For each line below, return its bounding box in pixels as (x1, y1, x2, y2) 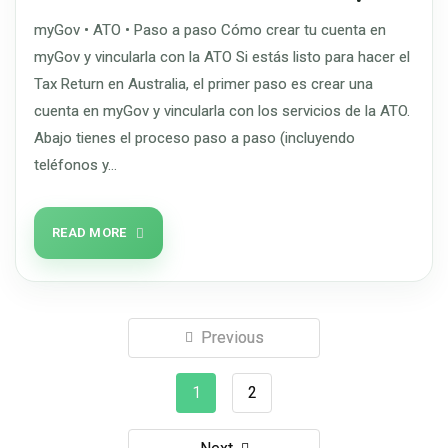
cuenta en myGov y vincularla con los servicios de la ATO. (34, 102, 410, 120)
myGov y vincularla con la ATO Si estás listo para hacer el (34, 48, 410, 66)
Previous (200, 327, 264, 347)
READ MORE (52, 225, 127, 240)
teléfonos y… (34, 156, 117, 174)
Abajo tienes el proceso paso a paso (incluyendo (34, 129, 355, 147)
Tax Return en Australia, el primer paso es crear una (34, 75, 373, 93)
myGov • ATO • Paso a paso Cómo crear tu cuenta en (34, 21, 386, 39)
